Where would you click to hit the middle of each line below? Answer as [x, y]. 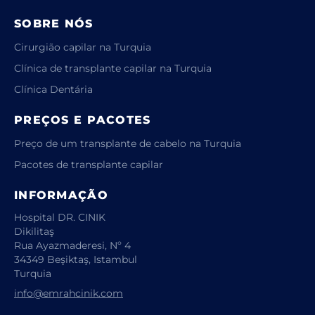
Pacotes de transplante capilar [89, 164]
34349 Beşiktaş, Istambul [76, 259]
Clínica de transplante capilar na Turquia [113, 67]
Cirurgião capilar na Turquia [83, 46]
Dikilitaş [34, 231]
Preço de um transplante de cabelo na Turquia [128, 143]
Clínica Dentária [53, 89]
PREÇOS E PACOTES [83, 120]
